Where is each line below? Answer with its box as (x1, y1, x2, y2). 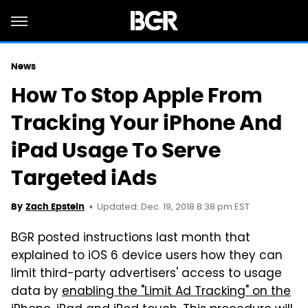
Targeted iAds (11, 164, 157, 191)
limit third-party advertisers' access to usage (11, 265, 282, 284)
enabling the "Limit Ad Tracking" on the (62, 283, 291, 302)
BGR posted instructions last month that (11, 229, 250, 248)
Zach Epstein (25, 201, 85, 212)
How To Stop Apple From (11, 82, 263, 109)
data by (11, 283, 62, 302)
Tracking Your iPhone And (11, 109, 282, 136)
